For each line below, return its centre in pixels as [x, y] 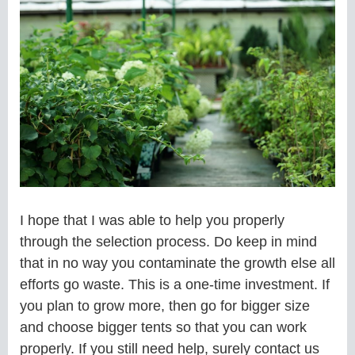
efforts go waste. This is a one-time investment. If [175, 285]
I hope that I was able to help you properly [152, 221]
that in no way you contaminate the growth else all [177, 263]
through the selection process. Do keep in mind [168, 242]
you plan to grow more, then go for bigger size [165, 306]
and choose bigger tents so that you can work [163, 328]
